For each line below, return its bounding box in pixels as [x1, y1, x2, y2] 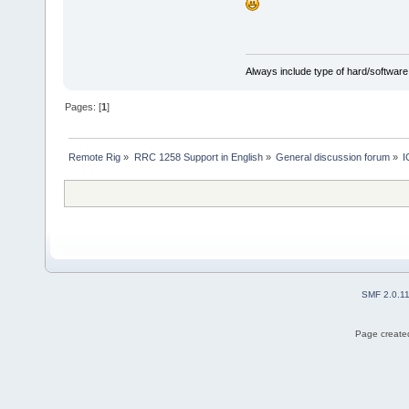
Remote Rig [68, 151, 121, 163]
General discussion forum [275, 151, 390, 163]
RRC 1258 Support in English [133, 151, 263, 163]
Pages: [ [65, 100, 102, 112]
